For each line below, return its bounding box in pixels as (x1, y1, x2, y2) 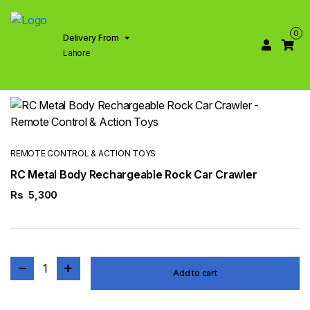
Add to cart (173, 268, 217, 278)
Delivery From (63, 33, 119, 43)
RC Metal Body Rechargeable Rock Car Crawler (10, 167, 257, 181)
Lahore (63, 48, 91, 58)
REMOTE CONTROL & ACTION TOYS (10, 148, 156, 158)
